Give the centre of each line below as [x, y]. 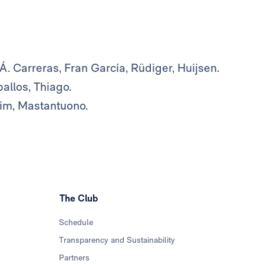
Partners [75, 258]
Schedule [76, 222]
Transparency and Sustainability [117, 240]
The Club [79, 199]
